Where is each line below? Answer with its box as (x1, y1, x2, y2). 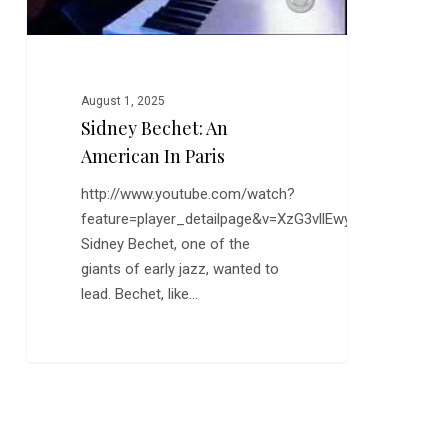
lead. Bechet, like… (81, 285, 199, 304)
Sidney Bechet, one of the (81, 235, 251, 254)
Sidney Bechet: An (81, 116, 229, 141)
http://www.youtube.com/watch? (81, 185, 296, 204)
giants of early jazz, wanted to (81, 260, 280, 279)
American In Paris (81, 144, 226, 169)
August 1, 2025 (81, 94, 166, 109)
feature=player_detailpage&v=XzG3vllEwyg (81, 210, 360, 229)
